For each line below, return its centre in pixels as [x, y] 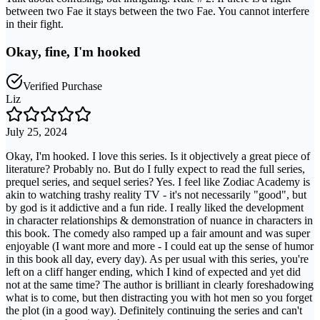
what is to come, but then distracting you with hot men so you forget [159, 298]
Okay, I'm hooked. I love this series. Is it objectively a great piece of [158, 156]
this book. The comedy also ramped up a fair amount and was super [158, 234]
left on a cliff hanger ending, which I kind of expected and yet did [153, 272]
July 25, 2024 [36, 132]
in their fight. [35, 24]
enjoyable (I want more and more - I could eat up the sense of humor [160, 246]
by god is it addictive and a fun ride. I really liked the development [155, 208]
